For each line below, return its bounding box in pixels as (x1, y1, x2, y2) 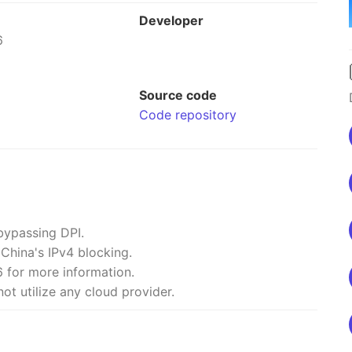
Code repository (139, 107, 237, 123)
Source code (139, 87, 218, 103)
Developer (139, 13, 204, 28)
